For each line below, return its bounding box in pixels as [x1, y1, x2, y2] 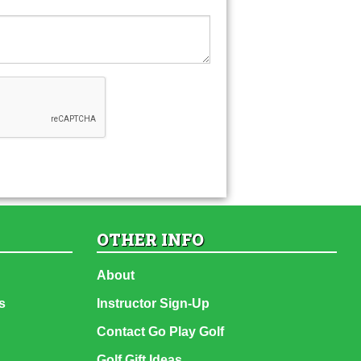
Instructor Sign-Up [96, 297, 210, 310]
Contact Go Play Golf [96, 325, 224, 338]
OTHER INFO [96, 229, 204, 250]
